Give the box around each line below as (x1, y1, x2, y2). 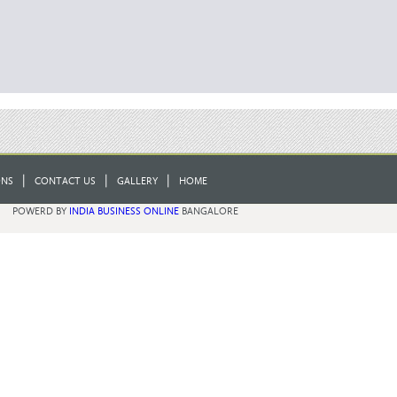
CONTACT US (35, 175, 96, 187)
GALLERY (117, 175, 158, 187)
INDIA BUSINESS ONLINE (69, 206, 179, 217)
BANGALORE (179, 206, 238, 217)
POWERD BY (12, 206, 69, 217)
